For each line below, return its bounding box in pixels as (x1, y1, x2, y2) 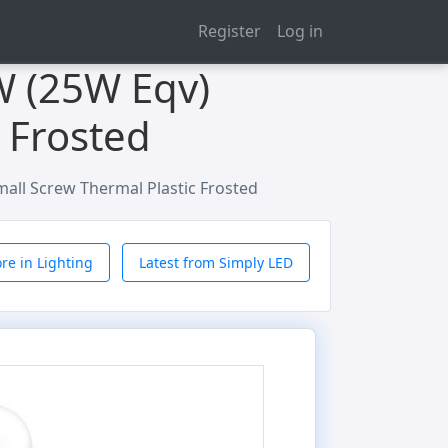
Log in (277, 20, 323, 42)
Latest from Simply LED (139, 252, 293, 272)
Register (198, 20, 261, 42)
